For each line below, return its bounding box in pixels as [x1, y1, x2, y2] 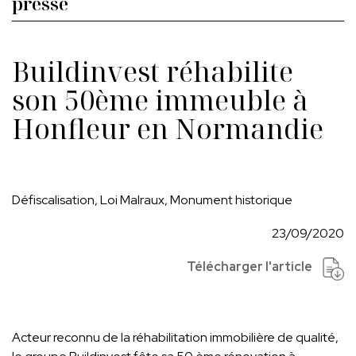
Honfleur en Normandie [12, 110, 323, 147]
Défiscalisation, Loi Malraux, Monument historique [12, 192, 292, 208]
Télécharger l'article [187, 258, 312, 275]
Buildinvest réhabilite [12, 53, 293, 90]
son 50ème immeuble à [12, 82, 308, 118]
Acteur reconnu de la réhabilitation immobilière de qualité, [12, 328, 339, 346]
